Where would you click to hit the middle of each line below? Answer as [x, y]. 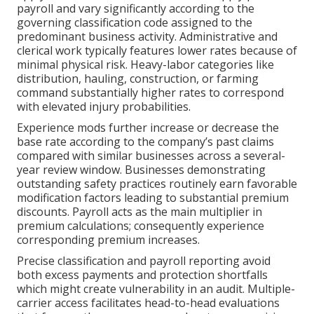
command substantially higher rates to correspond [150, 93]
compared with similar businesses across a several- [151, 156]
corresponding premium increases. [108, 240]
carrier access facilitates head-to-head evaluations [148, 303]
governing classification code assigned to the [135, 23]
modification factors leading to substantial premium [153, 198]
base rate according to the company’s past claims [145, 142]
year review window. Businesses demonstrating [141, 170]
